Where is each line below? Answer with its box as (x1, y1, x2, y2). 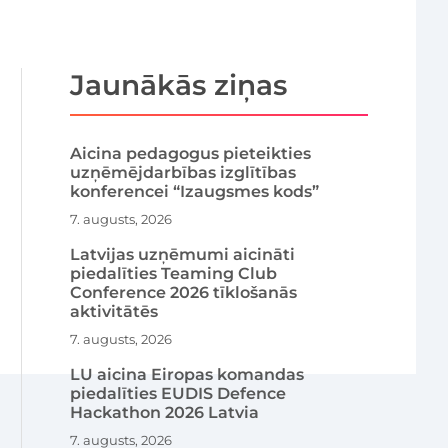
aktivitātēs (70, 301, 159, 321)
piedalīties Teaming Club (70, 263, 278, 283)
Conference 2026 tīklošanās (70, 282, 298, 302)
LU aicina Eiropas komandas (70, 364, 305, 384)
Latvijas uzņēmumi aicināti (70, 244, 296, 264)
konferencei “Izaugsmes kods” (70, 181, 320, 201)
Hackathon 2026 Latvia (70, 402, 260, 422)
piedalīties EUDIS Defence (70, 383, 287, 403)
